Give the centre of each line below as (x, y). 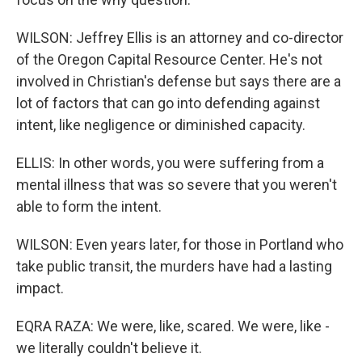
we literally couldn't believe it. (109, 348)
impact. (40, 288)
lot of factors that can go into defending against (168, 103)
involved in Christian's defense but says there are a (179, 81)
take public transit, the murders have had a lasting (174, 266)
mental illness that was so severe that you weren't (177, 185)
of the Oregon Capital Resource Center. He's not (169, 59)
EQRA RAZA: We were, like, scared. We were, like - (173, 326)
